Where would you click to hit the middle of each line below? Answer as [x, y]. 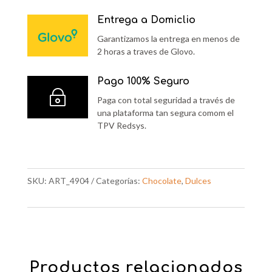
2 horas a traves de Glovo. [146, 52]
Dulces [198, 181]
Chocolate [161, 181]
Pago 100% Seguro [143, 82]
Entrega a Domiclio [146, 20]
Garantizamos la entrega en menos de [168, 39]
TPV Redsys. [121, 126]
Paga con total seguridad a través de [166, 100]
